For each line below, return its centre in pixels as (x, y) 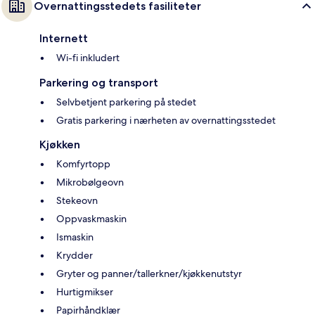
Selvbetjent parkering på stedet (126, 102)
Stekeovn (77, 201)
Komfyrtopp (83, 164)
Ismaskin (75, 237)
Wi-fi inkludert (88, 58)
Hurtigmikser (85, 292)
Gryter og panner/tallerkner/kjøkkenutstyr (149, 274)
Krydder (75, 256)
